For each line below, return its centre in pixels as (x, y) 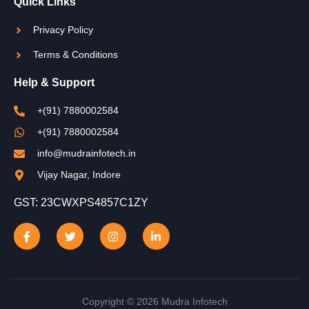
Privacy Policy (63, 30)
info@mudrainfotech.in (87, 153)
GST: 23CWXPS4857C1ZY (81, 203)
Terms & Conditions (75, 55)
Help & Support (54, 83)
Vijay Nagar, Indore (79, 175)
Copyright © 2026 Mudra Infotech (154, 301)
